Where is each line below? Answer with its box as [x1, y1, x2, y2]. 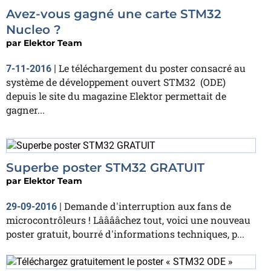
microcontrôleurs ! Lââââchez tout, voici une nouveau [6, 213, 250, 226]
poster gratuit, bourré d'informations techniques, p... [6, 227, 244, 240]
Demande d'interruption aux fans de [64, 199, 231, 212]
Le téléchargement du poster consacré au [59, 61, 246, 74]
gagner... [6, 103, 45, 116]
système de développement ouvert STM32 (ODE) [6, 75, 226, 88]
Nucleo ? [6, 22, 61, 37]
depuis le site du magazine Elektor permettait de [6, 89, 226, 102]
